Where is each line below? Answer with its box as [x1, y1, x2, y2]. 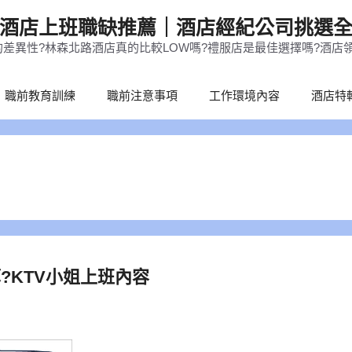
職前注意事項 [106, 89, 178, 102]
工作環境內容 [208, 89, 280, 102]
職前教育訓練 [4, 89, 75, 102]
